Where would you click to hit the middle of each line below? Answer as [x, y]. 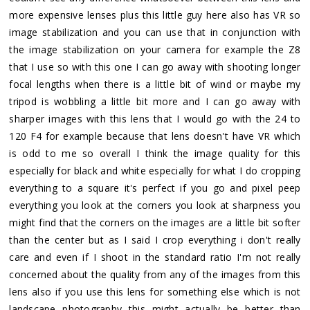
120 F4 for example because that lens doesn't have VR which [155, 136]
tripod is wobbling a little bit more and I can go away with [155, 101]
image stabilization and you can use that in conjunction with [155, 32]
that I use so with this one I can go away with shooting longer [155, 66]
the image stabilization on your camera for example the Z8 [155, 49]
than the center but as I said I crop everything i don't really [155, 239]
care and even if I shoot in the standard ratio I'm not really [155, 257]
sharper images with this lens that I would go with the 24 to [155, 118]
